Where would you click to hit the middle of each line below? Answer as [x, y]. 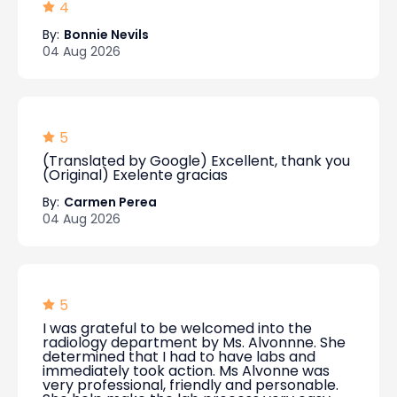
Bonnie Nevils [106, 35]
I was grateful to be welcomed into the [177, 328]
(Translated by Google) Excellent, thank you [196, 161]
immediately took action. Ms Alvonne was [186, 371]
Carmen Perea [110, 202]
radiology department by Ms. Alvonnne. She [194, 343]
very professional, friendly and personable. [191, 385]
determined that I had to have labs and [179, 357]
